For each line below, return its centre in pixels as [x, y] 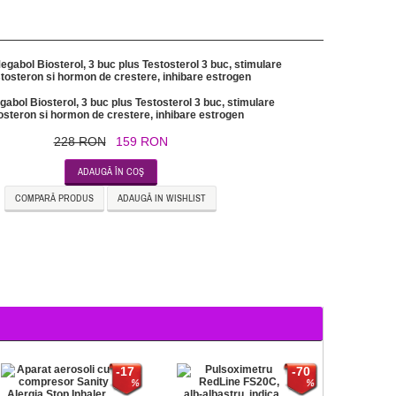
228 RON [80, 141]
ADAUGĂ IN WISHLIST [162, 198]
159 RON [141, 141]
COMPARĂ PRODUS [54, 198]
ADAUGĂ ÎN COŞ [110, 171]
